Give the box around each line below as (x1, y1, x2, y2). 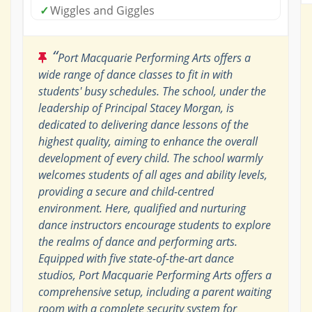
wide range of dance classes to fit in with (38, 66, 233, 82)
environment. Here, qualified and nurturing (38, 200, 246, 216)
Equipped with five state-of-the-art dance (38, 250, 234, 266)
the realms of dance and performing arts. (38, 233, 237, 249)
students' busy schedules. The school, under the (38, 83, 266, 99)
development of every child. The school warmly (38, 150, 263, 166)
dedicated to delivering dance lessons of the (38, 116, 249, 132)
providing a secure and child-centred (38, 183, 214, 199)
